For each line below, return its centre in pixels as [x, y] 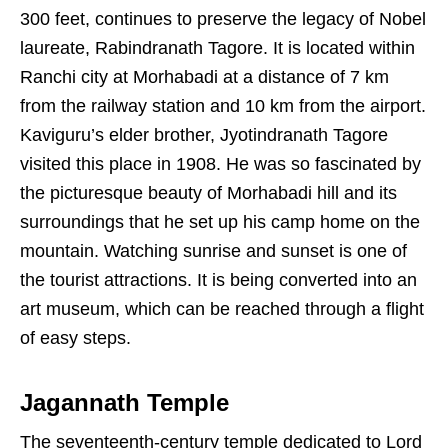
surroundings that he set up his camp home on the [220, 222]
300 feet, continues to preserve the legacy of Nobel [223, 19]
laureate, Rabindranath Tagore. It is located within [217, 48]
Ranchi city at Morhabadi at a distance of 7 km [204, 77]
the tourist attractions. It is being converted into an [218, 280]
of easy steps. [75, 338]
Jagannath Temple [124, 403]
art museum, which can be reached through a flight [222, 309]
